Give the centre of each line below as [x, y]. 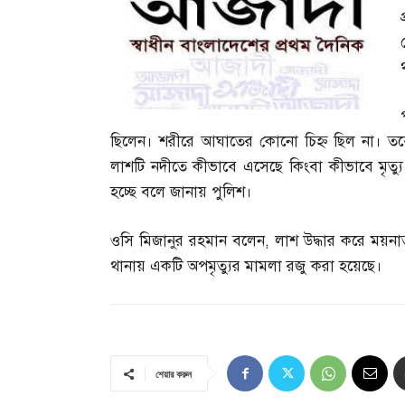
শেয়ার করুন [174, 374]
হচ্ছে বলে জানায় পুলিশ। [181, 193]
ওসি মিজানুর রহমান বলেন [188, 241]
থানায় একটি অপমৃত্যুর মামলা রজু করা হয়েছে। [246, 267]
